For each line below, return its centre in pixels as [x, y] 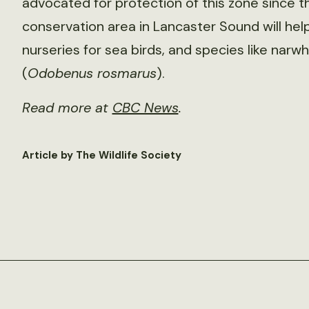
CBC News [145, 108]
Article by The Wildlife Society [101, 156]
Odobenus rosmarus [92, 73]
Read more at [67, 108]
